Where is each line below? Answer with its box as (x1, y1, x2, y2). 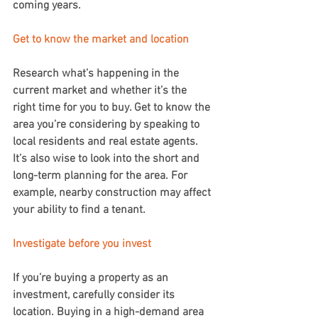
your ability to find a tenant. (13, 203, 146, 217)
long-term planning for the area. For (13, 169, 190, 183)
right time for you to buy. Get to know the (13, 101, 213, 115)
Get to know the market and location (13, 33, 189, 47)
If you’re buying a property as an (13, 271, 171, 285)
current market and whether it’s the (13, 84, 190, 98)
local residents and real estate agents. (13, 135, 201, 149)
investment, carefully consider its (13, 288, 177, 302)
